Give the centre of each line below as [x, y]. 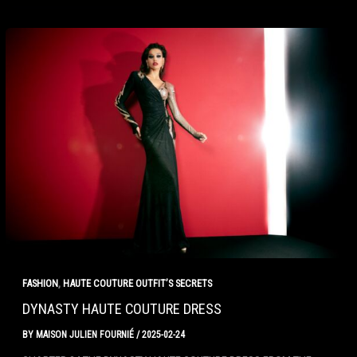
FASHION [40, 284]
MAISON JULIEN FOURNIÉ [86, 334]
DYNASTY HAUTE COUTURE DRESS [122, 309]
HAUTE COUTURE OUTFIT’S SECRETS [137, 284]
